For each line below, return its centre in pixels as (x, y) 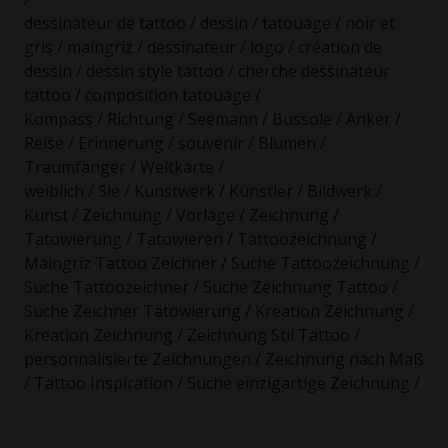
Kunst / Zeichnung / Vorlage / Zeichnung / (181, 215)
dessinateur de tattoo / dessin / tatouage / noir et (209, 23)
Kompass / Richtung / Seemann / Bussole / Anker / (212, 119)
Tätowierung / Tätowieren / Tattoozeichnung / (200, 239)
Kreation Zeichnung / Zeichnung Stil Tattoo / (192, 335)
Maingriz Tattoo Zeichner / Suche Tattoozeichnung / (222, 263)
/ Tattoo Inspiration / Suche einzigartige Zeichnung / (222, 383)
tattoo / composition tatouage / (142, 95)
